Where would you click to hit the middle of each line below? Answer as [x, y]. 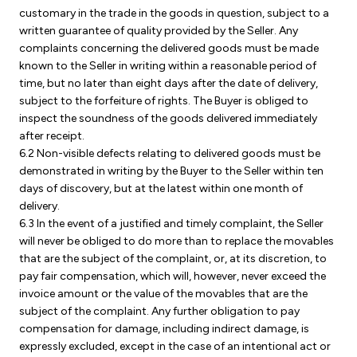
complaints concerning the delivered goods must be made [169, 48]
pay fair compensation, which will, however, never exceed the [173, 276]
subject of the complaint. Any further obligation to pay [159, 311]
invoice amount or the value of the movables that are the [163, 294]
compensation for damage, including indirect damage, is [164, 329]
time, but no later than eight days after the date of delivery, [169, 83]
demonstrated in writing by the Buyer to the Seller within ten [171, 171]
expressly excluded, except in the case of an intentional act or [175, 346]
